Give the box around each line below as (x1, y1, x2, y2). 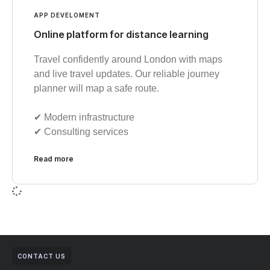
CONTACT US (17, 252, 66, 260)
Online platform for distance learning (34, 28, 209, 40)
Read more (34, 154, 74, 163)
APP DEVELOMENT (34, 11, 100, 19)
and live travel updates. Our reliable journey (34, 68, 219, 79)
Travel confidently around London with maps (34, 54, 222, 64)
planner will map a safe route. (34, 83, 159, 93)
